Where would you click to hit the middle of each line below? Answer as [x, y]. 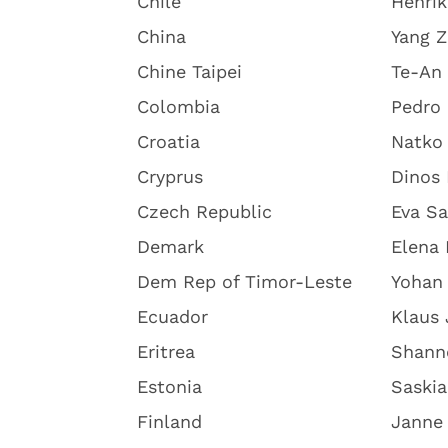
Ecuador [172, 316]
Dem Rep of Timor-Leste [244, 281]
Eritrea [166, 351]
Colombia [178, 106]
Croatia [168, 141]
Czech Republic [204, 211]
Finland [169, 421]
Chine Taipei [189, 71]
